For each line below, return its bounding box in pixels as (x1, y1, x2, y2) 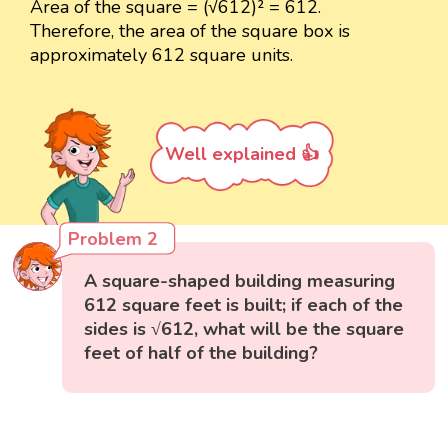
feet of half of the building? (84, 341, 319, 366)
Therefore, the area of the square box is (30, 19, 350, 44)
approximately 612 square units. (30, 43, 293, 68)
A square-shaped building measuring (84, 269, 396, 294)
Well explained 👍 (165, 142, 319, 167)
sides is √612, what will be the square (84, 317, 405, 342)
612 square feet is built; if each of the (84, 293, 404, 318)
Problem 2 (68, 227, 159, 252)
